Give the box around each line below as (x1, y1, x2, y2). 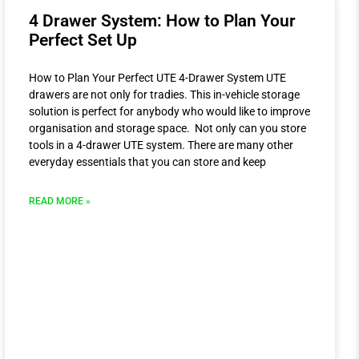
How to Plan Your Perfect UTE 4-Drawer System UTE (29, 71, 286, 85)
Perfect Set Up (29, 30, 137, 50)
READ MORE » (29, 196, 91, 208)
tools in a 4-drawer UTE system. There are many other (29, 139, 293, 152)
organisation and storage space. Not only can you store (29, 122, 306, 135)
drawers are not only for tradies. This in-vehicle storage (29, 88, 300, 102)
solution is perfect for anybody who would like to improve (29, 105, 310, 119)
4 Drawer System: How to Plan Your (29, 11, 296, 31)
